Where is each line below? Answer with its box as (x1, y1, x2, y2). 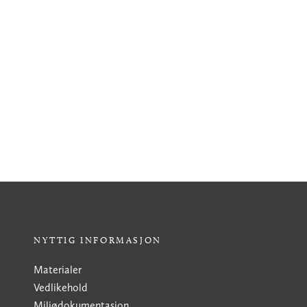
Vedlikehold (34, 281, 88, 294)
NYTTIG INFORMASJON (34, 234, 162, 245)
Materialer (34, 263, 82, 276)
